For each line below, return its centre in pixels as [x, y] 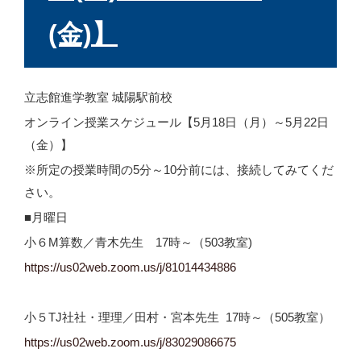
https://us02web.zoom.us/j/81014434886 [130, 268]
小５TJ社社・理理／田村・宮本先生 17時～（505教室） [177, 317]
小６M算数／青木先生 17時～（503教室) [138, 243]
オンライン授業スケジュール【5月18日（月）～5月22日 [176, 122]
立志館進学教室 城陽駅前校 [98, 98]
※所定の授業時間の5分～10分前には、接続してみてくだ [179, 170]
